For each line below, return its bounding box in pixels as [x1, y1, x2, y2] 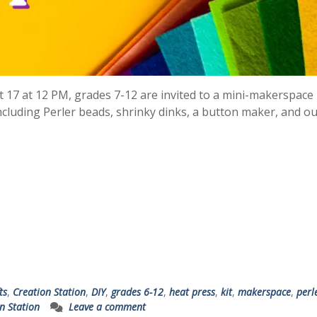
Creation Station [13, 285, 86, 299]
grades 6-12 [111, 285, 163, 299]
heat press [169, 285, 215, 299]
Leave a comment [69, 300, 146, 313]
